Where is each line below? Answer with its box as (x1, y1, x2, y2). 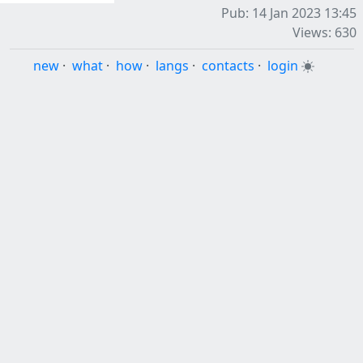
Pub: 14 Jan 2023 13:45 (221, 4, 357, 22)
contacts (201, 57, 254, 75)
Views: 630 (293, 23, 357, 41)
